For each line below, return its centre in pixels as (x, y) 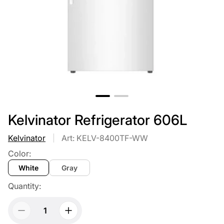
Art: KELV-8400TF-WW (105, 138)
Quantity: (24, 186)
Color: (19, 153)
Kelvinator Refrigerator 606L (97, 120)
